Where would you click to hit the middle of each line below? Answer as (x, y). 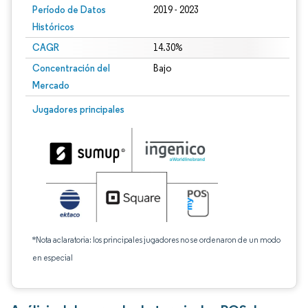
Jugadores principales (78, 109)
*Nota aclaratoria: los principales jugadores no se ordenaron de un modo (156, 240)
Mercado (51, 85)
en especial (53, 257)
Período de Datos (69, 10)
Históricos (53, 27)
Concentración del (71, 68)
